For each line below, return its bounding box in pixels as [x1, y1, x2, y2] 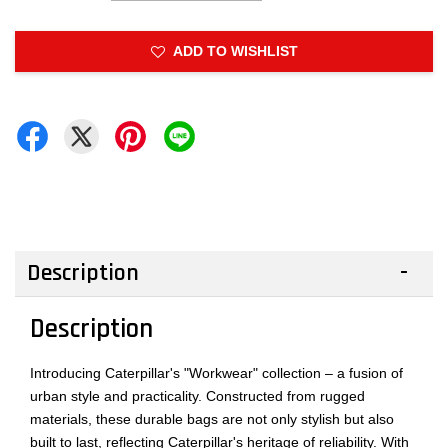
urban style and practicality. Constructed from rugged [30, 388, 365, 404]
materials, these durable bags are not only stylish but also [30, 411, 394, 427]
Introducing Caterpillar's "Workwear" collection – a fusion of [30, 365, 403, 381]
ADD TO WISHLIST [172, 43, 298, 59]
